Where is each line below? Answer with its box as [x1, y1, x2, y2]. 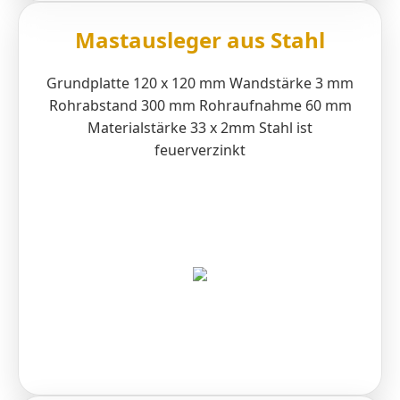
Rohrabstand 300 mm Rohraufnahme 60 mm [48, 96, 352, 115]
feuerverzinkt [154, 140, 246, 160]
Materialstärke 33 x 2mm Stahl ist [87, 118, 312, 137]
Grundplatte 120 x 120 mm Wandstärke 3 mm [46, 73, 354, 93]
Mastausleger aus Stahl [75, 25, 325, 55]
